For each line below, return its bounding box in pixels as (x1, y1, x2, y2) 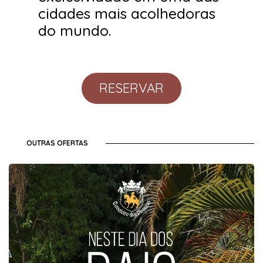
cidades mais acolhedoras (38, 4, 215, 22)
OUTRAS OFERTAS (26, 138, 88, 147)
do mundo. (38, 21, 111, 39)
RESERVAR (99, 79, 164, 96)
